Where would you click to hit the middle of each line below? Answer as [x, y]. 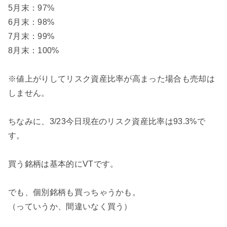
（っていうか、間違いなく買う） [70, 206]
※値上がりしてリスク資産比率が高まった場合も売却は [111, 79]
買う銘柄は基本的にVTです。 [63, 164]
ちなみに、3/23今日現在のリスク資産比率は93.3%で [107, 121]
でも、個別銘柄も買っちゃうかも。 [74, 192]
